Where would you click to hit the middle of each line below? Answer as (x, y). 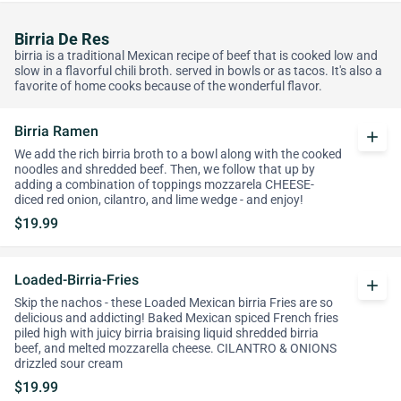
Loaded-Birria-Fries (77, 280)
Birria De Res (62, 39)
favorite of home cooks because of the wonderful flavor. (168, 86)
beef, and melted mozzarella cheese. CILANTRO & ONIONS (175, 349)
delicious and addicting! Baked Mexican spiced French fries (176, 318)
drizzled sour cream (68, 364)
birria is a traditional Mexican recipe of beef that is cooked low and (196, 56)
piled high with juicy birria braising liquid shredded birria (166, 333)
